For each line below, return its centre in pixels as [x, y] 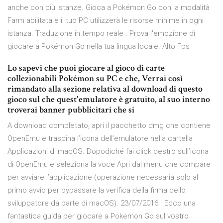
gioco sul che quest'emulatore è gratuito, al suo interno [109, 100]
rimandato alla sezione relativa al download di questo [105, 89]
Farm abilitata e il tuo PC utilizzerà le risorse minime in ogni [106, 21]
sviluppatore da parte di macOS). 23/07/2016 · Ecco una [102, 203]
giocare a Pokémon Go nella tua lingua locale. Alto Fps [99, 47]
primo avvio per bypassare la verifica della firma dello [97, 190]
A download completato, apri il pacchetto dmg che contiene [109, 126]
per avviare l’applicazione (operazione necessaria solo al [103, 177]
